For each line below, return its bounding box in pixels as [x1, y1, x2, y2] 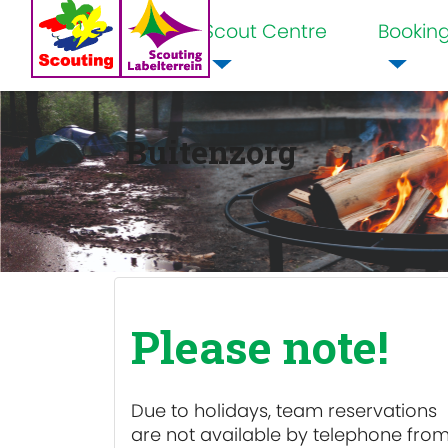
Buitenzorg [126, 130, 297, 173]
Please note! [131, 317, 389, 377]
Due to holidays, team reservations [131, 398, 437, 424]
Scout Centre [202, 17, 327, 45]
